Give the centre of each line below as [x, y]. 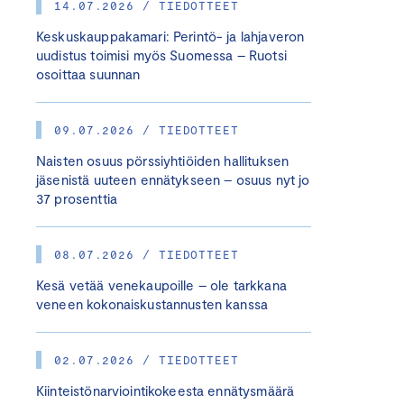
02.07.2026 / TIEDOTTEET [147, 360]
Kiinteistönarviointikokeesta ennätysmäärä [165, 390]
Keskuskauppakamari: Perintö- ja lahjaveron [170, 36]
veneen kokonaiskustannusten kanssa [154, 304]
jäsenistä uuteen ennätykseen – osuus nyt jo [173, 179]
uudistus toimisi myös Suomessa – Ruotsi [161, 55]
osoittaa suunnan [88, 74]
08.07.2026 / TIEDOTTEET [147, 254]
